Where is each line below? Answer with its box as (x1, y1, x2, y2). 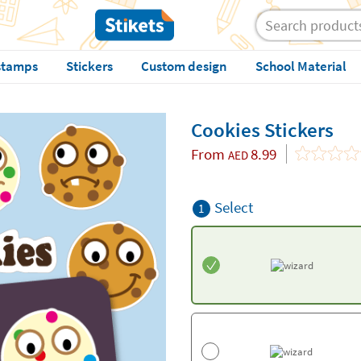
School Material (255, 57, 346, 75)
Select (214, 197, 253, 217)
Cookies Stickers (190, 117, 334, 143)
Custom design (140, 57, 227, 75)
